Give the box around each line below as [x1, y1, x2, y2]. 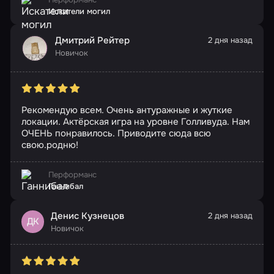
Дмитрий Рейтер [54, 34, 130, 47]
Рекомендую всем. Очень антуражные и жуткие [21, 103, 232, 116]
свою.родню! [21, 138, 78, 151]
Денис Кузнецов [51, 210, 124, 223]
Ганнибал [48, 181, 83, 192]
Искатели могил [48, 6, 110, 17]
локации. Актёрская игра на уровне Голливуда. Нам [21, 115, 250, 128]
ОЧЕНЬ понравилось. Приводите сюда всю [21, 127, 211, 139]
